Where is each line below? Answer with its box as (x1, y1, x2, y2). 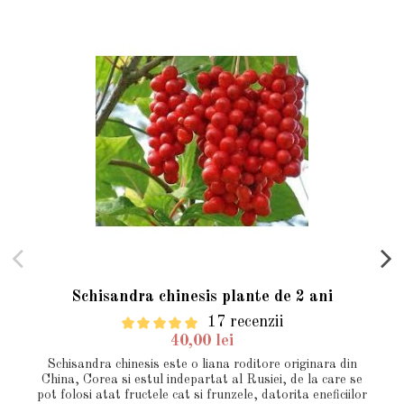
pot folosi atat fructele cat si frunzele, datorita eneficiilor (37, 389, 367, 402)
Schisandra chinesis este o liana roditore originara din (47, 358, 357, 372)
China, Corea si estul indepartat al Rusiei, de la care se (41, 373, 363, 387)
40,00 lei (170, 333, 234, 350)
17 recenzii (207, 314, 285, 331)
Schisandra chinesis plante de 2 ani (71, 288, 333, 305)
